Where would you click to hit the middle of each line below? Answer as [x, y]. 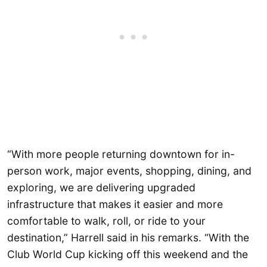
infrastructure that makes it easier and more [115, 204]
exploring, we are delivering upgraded [101, 187]
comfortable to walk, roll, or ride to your [106, 221]
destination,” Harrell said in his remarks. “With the [128, 237]
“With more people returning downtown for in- [121, 154]
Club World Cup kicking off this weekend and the [128, 254]
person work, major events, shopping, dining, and [129, 170]
